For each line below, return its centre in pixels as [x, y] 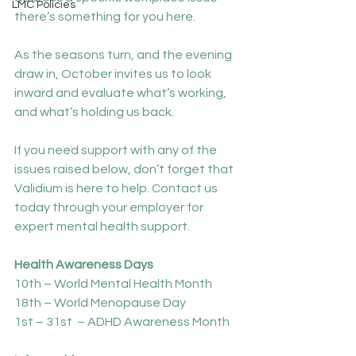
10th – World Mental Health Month [113, 284]
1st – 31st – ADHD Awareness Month [122, 322]
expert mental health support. [102, 226]
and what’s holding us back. [94, 112]
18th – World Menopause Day [101, 303]
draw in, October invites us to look [114, 74]
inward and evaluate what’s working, [122, 93]
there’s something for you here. [105, 17]
